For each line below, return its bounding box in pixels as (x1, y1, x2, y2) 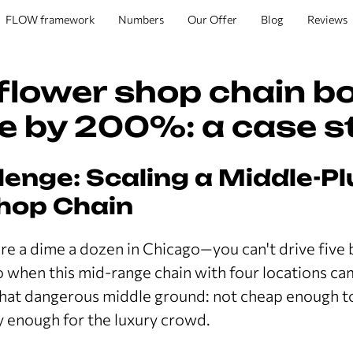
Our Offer (188, 13, 237, 26)
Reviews (307, 13, 347, 26)
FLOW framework (6, 13, 95, 26)
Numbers (118, 13, 164, 26)
